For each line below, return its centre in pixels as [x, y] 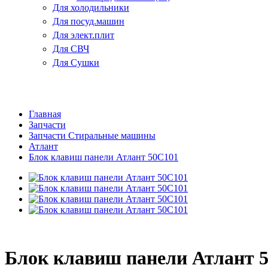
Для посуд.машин [89, 21]
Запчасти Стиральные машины [92, 135]
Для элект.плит [83, 35]
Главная [45, 114]
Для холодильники [91, 7]
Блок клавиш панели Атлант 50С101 [103, 157]
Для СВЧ [71, 48]
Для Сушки [76, 62]
